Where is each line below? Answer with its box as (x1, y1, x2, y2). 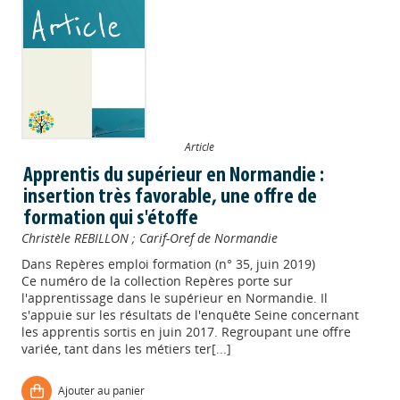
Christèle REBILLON (21, 229, 129, 246)
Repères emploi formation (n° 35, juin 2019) (55, 255, 316, 272)
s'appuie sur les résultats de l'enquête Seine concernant (21, 306, 360, 323)
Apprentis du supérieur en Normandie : (23, 165, 325, 187)
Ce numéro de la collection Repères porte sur (21, 272, 294, 289)
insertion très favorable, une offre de (23, 187, 318, 208)
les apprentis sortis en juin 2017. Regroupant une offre (21, 323, 352, 340)
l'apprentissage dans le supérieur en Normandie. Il (21, 289, 329, 306)
